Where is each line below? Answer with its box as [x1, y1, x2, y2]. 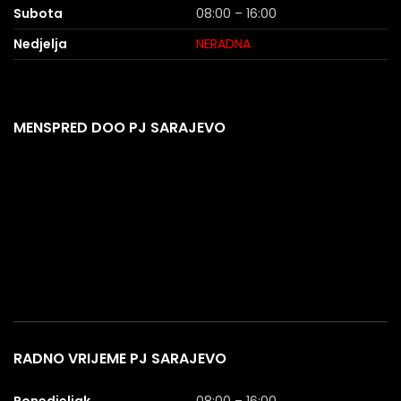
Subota [13, 4, 63, 22]
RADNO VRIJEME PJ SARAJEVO [13, 347, 226, 369]
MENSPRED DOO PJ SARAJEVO [13, 116, 226, 138]
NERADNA [196, 34, 251, 53]
